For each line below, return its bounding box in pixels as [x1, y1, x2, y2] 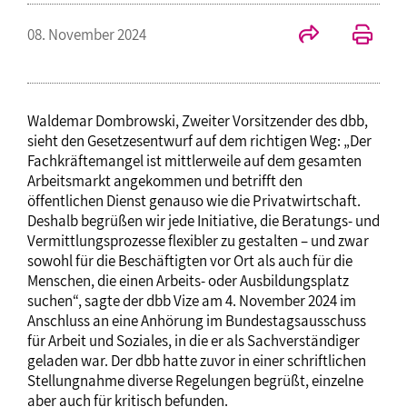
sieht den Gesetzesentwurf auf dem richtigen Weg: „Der [27, 130, 372, 151]
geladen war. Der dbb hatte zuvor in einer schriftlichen [27, 350, 366, 371]
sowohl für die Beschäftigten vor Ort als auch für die [27, 250, 352, 271]
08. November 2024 [27, 24, 146, 45]
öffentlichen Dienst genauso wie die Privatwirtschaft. [27, 190, 361, 211]
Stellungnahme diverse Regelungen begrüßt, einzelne [27, 370, 363, 391]
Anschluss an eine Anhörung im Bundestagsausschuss [27, 310, 366, 331]
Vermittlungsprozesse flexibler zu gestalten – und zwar [27, 230, 369, 251]
